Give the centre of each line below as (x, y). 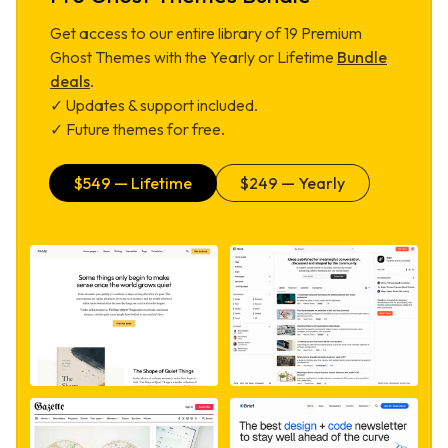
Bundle (362, 57)
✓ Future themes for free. (137, 129)
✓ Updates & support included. (154, 105)
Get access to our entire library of (167, 33)
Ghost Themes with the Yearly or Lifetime (193, 57)
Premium (330, 33)
